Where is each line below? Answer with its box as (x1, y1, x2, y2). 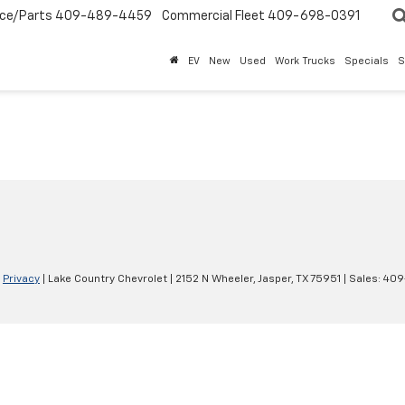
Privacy (3, 274, 40, 286)
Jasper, (256, 274, 294, 286)
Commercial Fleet (162, 10, 265, 24)
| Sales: (341, 274, 383, 286)
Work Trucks (275, 56, 335, 67)
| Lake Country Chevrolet (40, 274, 167, 286)
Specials (344, 56, 389, 67)
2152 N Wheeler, (173, 274, 256, 286)
